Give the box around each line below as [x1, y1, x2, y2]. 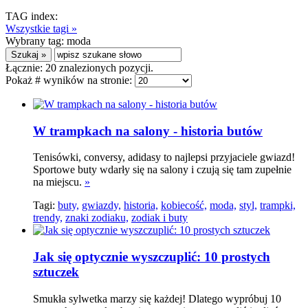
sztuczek [33, 265, 79, 280]
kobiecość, [161, 199, 207, 212]
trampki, [260, 199, 296, 212]
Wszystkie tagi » [5, 23, 77, 34]
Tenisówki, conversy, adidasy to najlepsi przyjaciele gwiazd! [33, 151, 295, 164]
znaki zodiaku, [65, 212, 129, 224]
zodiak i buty [131, 212, 188, 224]
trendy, [33, 212, 63, 224]
